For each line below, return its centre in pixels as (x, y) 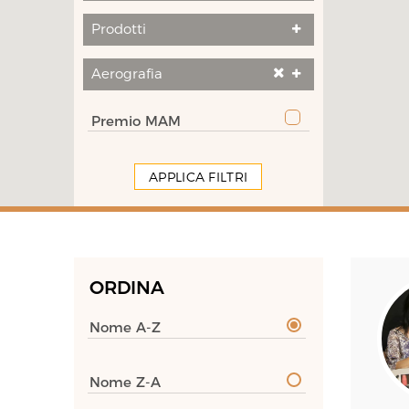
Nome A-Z (125, 327)
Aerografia (126, 73)
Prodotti (118, 29)
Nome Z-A (125, 382)
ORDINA (126, 288)
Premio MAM (136, 121)
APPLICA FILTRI (199, 177)
